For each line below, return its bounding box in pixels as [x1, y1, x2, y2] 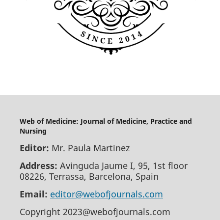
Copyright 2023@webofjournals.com [19, 205, 170, 218]
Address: [19, 159, 60, 171]
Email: [19, 188, 48, 200]
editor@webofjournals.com [50, 188, 163, 200]
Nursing [19, 126, 47, 136]
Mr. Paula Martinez [51, 141, 130, 154]
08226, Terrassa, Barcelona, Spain [19, 170, 159, 182]
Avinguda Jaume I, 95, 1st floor [59, 159, 188, 171]
